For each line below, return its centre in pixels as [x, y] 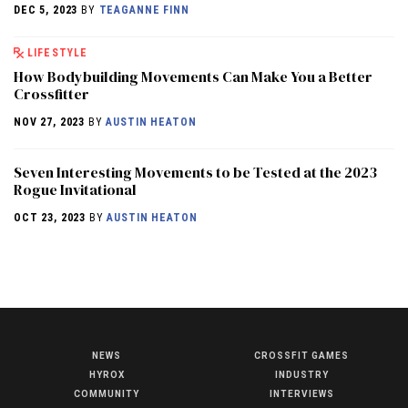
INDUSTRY [301, 375]
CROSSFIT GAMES [301, 356]
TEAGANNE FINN [144, 10]
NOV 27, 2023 [50, 122]
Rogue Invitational [75, 190]
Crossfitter [51, 94]
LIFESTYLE [57, 53]
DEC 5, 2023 [46, 10]
